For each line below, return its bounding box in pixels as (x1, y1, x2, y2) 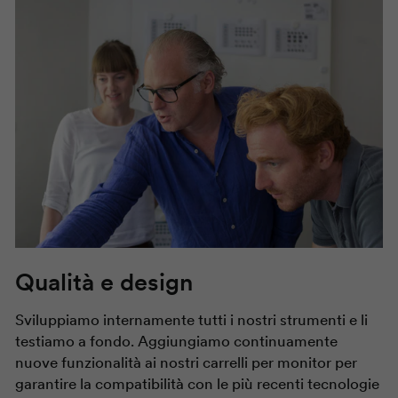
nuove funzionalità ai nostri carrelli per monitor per (15, 354, 357, 373)
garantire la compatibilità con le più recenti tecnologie (15, 375, 379, 394)
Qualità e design (15, 267, 193, 298)
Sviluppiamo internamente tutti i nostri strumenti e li (15, 311, 368, 330)
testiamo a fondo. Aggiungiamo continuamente (15, 332, 338, 352)
